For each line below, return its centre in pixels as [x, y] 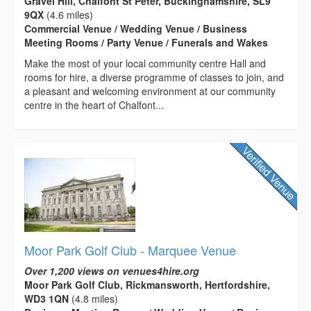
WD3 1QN [47, 298]
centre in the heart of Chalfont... [94, 104]
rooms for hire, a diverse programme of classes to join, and [154, 77]
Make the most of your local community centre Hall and [145, 63]
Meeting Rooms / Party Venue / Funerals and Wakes [146, 42]
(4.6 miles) [68, 14]
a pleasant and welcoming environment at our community [150, 91]
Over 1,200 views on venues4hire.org [112, 270]
